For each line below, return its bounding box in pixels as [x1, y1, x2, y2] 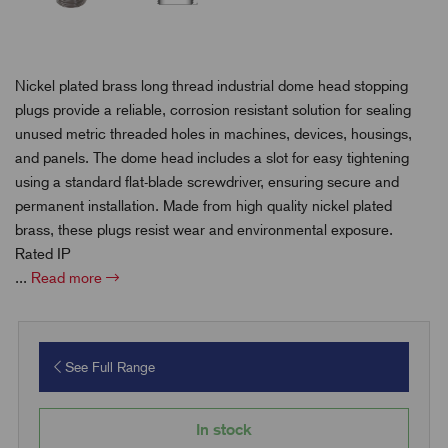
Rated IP [15, 245, 70, 264]
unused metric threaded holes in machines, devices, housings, [15, 125, 412, 144]
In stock [196, 420, 252, 440]
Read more [31, 269, 106, 288]
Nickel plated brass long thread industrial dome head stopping [15, 77, 408, 96]
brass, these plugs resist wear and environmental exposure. [15, 221, 393, 240]
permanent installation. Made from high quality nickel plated [15, 197, 392, 216]
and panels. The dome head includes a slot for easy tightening [15, 149, 409, 168]
